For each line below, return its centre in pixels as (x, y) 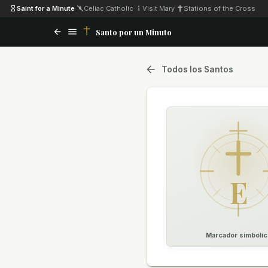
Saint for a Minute (46, 8)
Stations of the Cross (220, 8)
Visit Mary (159, 8)
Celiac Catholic (109, 8)
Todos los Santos (197, 69)
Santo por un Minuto (134, 32)
